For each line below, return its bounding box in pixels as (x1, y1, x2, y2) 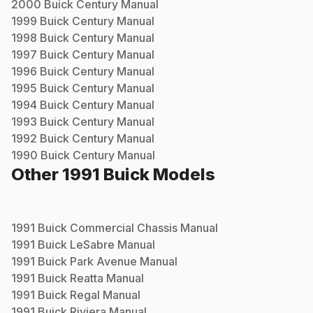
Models (150, 163, 215, 184)
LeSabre (70, 237, 115, 252)
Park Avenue (70, 254, 137, 268)
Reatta (70, 270, 103, 285)
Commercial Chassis (70, 220, 177, 235)
